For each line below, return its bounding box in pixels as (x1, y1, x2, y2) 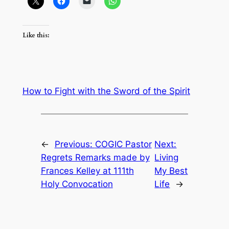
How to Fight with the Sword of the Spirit (22, 86, 190, 97)
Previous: (54, 139, 95, 149)
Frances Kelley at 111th (40, 165, 134, 176)
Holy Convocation (40, 178, 113, 189)
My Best (154, 165, 188, 176)
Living (154, 152, 179, 163)
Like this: (22, 31, 49, 39)
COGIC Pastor (95, 139, 152, 149)
